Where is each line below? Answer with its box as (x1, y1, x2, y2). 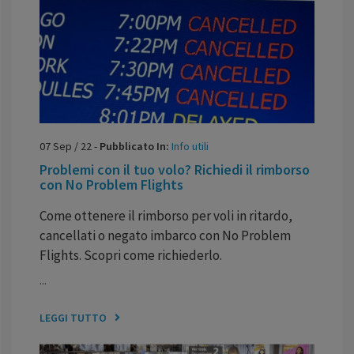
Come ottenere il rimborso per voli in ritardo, (40, 206, 292, 224)
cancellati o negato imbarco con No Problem (40, 226, 291, 244)
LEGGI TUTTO (40, 310, 107, 325)
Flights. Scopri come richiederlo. (40, 246, 222, 264)
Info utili (171, 138, 209, 153)
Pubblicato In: (100, 138, 171, 153)
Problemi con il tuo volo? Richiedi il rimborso (40, 160, 310, 179)
